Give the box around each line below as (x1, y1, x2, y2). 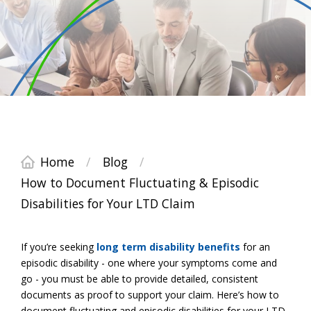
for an (240, 239, 270, 253)
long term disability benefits (96, 239, 240, 253)
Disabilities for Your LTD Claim (21, 195, 195, 212)
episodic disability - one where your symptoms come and (21, 255, 277, 269)
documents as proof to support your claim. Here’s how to (21, 287, 279, 301)
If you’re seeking (21, 239, 96, 253)
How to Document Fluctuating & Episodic (21, 174, 259, 191)
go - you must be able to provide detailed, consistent (21, 271, 258, 285)
